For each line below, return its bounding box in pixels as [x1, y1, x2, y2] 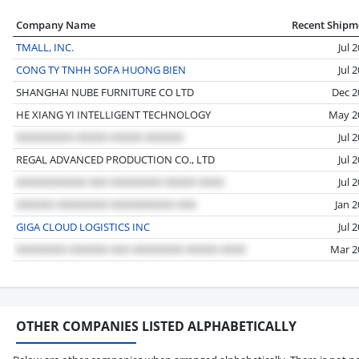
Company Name [16, 17, 95, 32]
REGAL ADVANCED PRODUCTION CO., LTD [16, 151, 215, 167]
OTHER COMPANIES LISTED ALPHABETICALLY [16, 317, 296, 335]
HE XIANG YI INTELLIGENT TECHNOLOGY [16, 107, 211, 122]
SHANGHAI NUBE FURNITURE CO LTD [16, 84, 194, 99]
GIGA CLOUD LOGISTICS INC [16, 219, 150, 234]
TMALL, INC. [16, 39, 74, 54]
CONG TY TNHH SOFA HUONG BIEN [16, 62, 186, 77]
